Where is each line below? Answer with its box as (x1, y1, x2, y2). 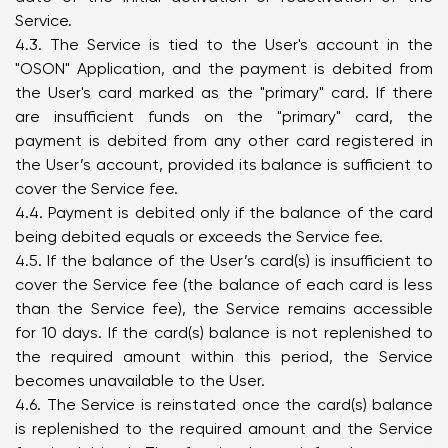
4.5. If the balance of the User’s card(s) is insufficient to (15, 251, 433, 270)
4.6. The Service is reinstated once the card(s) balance (15, 395, 433, 414)
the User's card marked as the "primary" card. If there (15, 83, 433, 102)
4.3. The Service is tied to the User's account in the (15, 35, 433, 54)
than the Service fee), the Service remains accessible (15, 299, 433, 318)
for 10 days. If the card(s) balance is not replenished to (15, 323, 433, 342)
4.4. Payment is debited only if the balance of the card (15, 203, 433, 222)
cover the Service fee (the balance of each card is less (15, 275, 433, 294)
